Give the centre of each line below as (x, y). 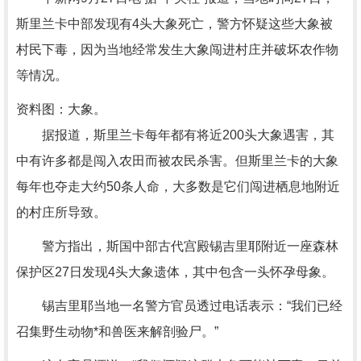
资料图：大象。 (61, 109)
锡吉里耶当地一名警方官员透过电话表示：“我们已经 (179, 306)
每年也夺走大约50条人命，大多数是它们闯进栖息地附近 (178, 187)
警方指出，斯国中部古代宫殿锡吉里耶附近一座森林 (177, 246)
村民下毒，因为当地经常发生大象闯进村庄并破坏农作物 (177, 50)
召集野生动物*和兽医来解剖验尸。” (117, 332)
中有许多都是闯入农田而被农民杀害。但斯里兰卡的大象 (177, 161)
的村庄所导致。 (61, 212)
